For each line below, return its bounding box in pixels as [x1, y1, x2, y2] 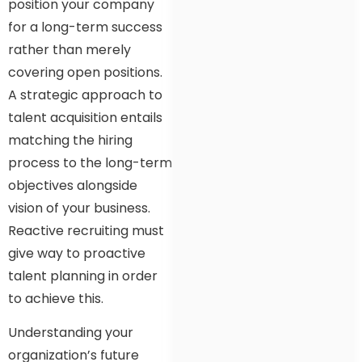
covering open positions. [8, 62, 162, 82]
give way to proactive [8, 243, 145, 263]
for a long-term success [8, 17, 162, 36]
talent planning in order [8, 266, 158, 285]
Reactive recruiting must [8, 221, 164, 240]
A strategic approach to [8, 85, 162, 104]
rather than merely [8, 40, 131, 59]
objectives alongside [8, 175, 137, 195]
